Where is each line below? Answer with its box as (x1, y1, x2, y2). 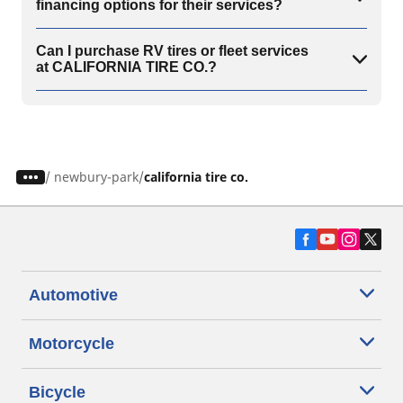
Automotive (29, 286, 118, 304)
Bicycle (29, 383, 85, 401)
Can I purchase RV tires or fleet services (36, 43, 309, 58)
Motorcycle (29, 335, 114, 353)
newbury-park (53, 168, 139, 185)
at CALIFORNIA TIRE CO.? (36, 59, 217, 75)
